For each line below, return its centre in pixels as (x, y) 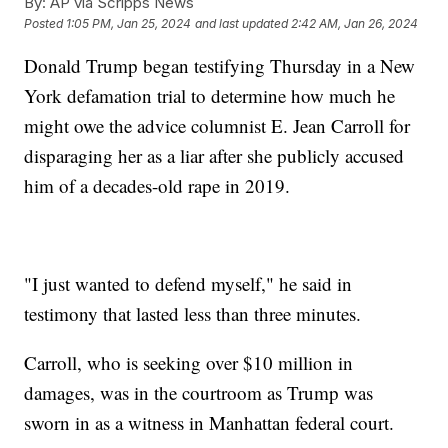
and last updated (242, 24)
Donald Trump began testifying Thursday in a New (220, 65)
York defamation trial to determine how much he (210, 95)
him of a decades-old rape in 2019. (157, 185)
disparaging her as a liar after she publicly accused (214, 155)
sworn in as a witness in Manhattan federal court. (209, 422)
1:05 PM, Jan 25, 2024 (129, 24)
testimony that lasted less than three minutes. (193, 313)
